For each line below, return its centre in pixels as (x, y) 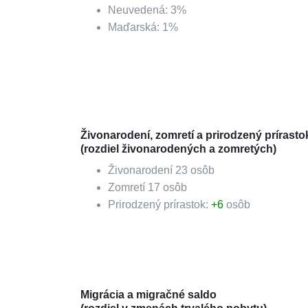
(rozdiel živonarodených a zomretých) (178, 149)
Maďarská (132, 27)
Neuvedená (136, 10)
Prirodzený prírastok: (159, 205)
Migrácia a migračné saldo (148, 295)
